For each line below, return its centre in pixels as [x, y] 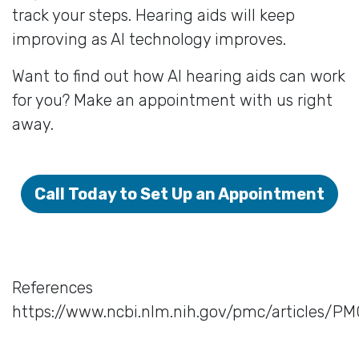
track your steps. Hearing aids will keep [153, 15]
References [52, 287]
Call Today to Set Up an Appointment [179, 194]
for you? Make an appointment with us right [172, 100]
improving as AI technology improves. [149, 39]
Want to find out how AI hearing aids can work [179, 76]
